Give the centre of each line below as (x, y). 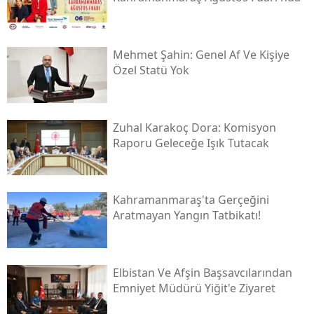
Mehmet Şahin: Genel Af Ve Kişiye (201, 54)
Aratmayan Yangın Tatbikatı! (186, 216)
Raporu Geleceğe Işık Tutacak (191, 143)
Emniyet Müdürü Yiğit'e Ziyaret (194, 288)
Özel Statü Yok (151, 70)
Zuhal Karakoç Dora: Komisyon (194, 127)
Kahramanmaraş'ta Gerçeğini (191, 200)
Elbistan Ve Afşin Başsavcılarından (202, 272)
